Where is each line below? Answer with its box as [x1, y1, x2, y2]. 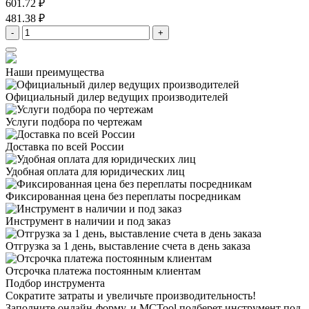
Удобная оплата [6, 166, 79, 178]
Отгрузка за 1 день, [6, 240, 96, 252]
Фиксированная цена [6, 190, 106, 203]
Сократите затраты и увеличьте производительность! [6, 290, 256, 302]
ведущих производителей [105, 91, 228, 103]
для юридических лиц [79, 166, 185, 178]
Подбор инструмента [6, 277, 105, 290]
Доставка [6, 141, 49, 153]
